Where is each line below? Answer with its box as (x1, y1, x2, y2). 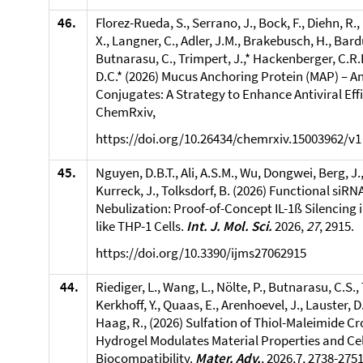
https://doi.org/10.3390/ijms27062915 (96, 244, 306, 262)
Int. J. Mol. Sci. (186, 217, 272, 235)
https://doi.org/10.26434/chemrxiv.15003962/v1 (96, 130, 361, 147)
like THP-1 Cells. (96, 217, 186, 235)
